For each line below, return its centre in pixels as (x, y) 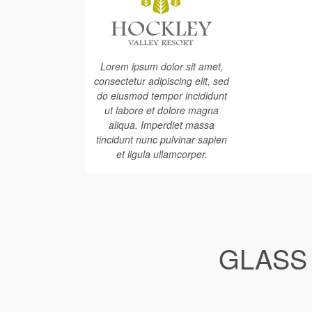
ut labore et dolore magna (162, 110)
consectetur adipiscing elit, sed (162, 81)
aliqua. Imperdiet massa (162, 125)
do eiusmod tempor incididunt (162, 95)
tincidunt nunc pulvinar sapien (162, 139)
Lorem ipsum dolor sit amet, (162, 66)
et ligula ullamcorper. (162, 154)
